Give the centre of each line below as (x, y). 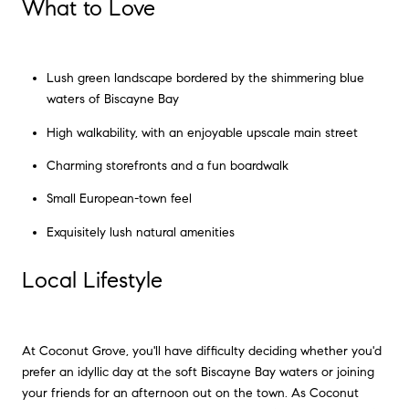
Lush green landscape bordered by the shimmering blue (205, 79)
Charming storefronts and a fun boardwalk (167, 165)
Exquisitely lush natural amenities (140, 232)
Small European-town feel (119, 199)
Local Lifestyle (92, 281)
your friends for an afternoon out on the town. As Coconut (190, 393)
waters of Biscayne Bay (112, 100)
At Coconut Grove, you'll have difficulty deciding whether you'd (202, 351)
